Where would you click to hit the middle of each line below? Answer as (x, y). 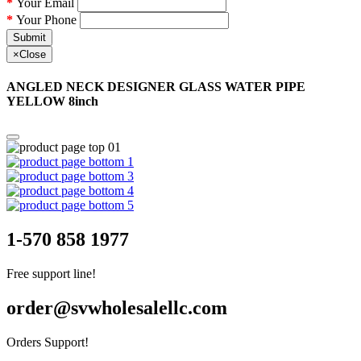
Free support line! (51, 274)
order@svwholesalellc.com (117, 308)
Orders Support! (48, 342)
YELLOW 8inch (52, 102)
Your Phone (46, 19)
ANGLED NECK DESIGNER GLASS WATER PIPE (156, 87)
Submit (29, 37)
